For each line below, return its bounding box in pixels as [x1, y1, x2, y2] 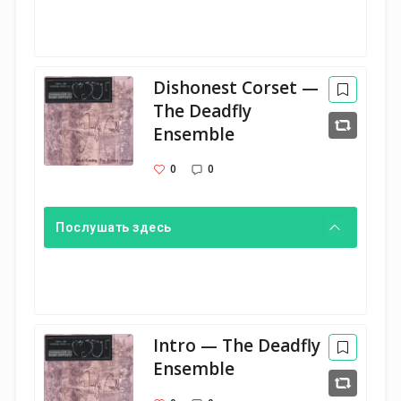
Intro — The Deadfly [153, 334, 321, 357]
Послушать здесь [55, 220, 172, 235]
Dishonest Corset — [153, 76, 320, 99]
